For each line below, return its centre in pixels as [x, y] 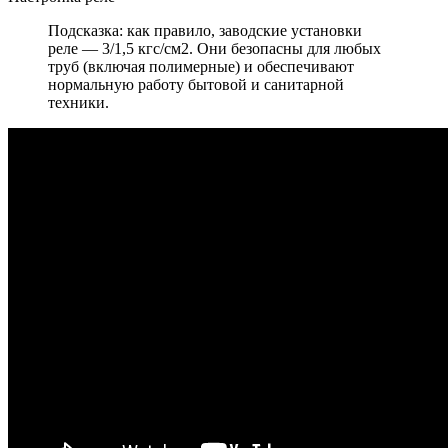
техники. [78, 103]
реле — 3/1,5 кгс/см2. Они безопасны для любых [214, 49]
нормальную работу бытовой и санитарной [196, 85]
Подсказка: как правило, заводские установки [205, 31]
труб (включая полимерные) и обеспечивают [201, 67]
